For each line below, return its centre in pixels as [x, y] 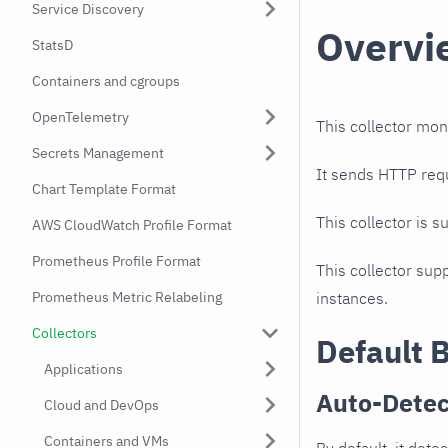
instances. [352, 298]
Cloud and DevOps [101, 405]
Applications [83, 369]
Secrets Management [98, 153]
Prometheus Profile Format [116, 261]
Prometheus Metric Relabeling [127, 297]
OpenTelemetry [80, 117]
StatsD [52, 45]
